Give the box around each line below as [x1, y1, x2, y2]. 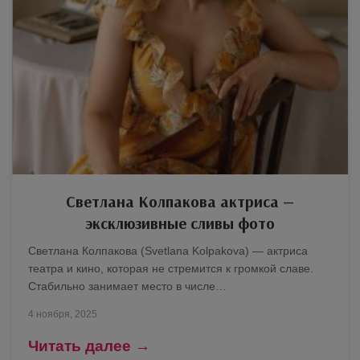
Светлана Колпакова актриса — [66, 191, 294, 211]
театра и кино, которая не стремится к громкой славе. [28, 262, 313, 275]
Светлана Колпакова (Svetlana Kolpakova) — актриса [28, 244, 308, 257]
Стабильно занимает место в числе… [28, 280, 227, 292]
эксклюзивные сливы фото [85, 213, 275, 233]
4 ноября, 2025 [28, 309, 97, 320]
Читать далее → [28, 337, 150, 354]
